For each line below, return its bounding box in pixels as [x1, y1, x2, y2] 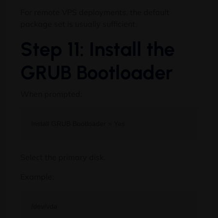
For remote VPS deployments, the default [20, 7, 169, 17]
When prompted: [20, 89, 82, 99]
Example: [20, 172, 54, 182]
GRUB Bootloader [20, 60, 173, 84]
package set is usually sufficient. [20, 18, 137, 29]
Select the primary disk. [20, 152, 106, 163]
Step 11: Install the [20, 37, 175, 61]
